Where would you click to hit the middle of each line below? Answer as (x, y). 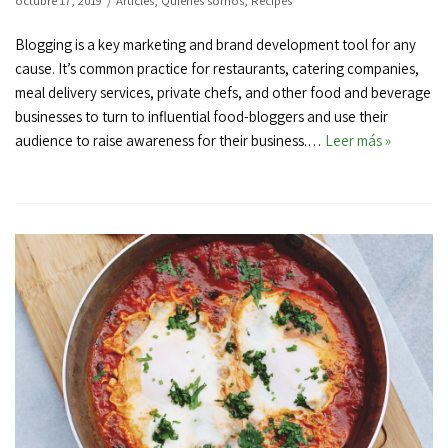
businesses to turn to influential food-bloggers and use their (201, 117)
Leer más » (358, 141)
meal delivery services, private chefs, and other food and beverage (223, 93)
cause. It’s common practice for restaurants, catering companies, (217, 69)
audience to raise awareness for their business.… (170, 141)
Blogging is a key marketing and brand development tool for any (215, 45)
